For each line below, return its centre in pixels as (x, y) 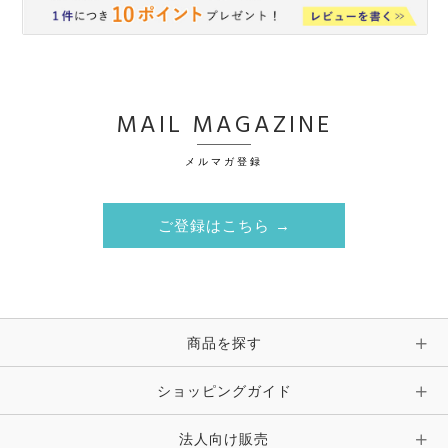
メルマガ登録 (224, 161)
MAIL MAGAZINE (224, 125)
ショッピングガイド (224, 390)
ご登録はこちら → (224, 226)
